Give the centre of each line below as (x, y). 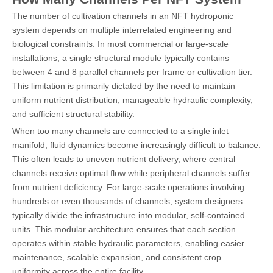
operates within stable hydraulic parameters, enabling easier (128, 243)
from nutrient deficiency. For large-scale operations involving (128, 187)
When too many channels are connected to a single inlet (120, 131)
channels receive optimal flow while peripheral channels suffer (131, 173)
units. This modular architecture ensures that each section (124, 229)
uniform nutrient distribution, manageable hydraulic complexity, (133, 100)
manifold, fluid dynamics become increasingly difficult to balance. (136, 145)
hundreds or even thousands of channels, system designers (127, 201)
